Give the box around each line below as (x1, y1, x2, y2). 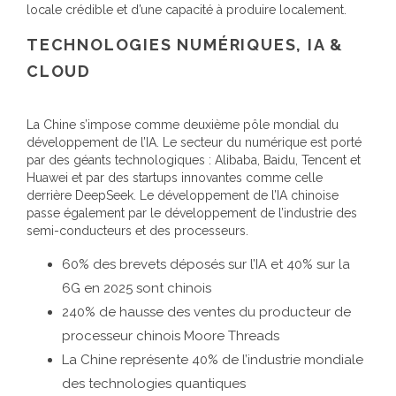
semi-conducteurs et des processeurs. (27, 223, 248, 238)
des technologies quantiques (62, 375, 246, 392)
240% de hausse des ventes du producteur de (62, 303, 351, 320)
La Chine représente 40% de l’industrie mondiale (62, 351, 363, 368)
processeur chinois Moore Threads (62, 327, 279, 344)
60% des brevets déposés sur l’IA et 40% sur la (62, 255, 350, 272)
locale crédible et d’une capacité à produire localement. (27, 2, 346, 17)
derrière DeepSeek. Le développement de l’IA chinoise (27, 187, 339, 202)
